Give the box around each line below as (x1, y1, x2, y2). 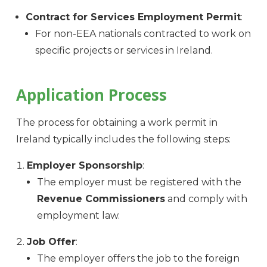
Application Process (15, 84, 167, 106)
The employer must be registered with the (36, 176, 241, 188)
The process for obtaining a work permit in (15, 117, 218, 129)
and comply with (164, 193, 247, 205)
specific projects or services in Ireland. (35, 45, 213, 57)
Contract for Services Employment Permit (25, 11, 241, 23)
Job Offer (26, 236, 76, 248)
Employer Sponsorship (26, 160, 142, 172)
